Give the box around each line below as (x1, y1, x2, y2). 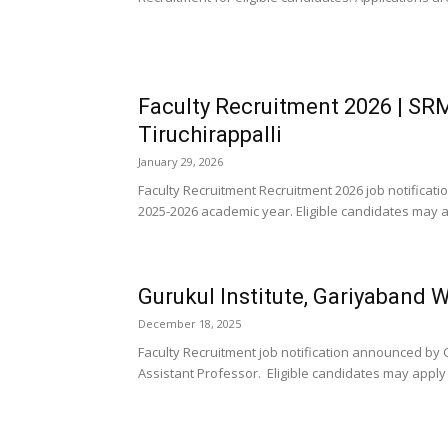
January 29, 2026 (138, 154, 223, 169)
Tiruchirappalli (138, 122, 282, 147)
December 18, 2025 (138, 316, 241, 331)
